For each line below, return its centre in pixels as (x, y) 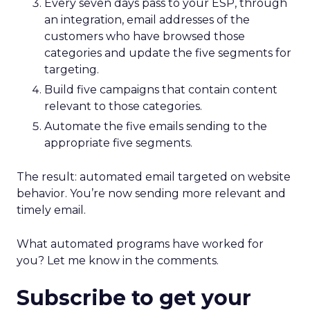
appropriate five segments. (118, 143)
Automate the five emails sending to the (156, 126)
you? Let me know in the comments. (118, 261)
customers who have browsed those (145, 36)
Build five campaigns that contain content (161, 90)
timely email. (51, 210)
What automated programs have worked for (140, 244)
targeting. (72, 70)
